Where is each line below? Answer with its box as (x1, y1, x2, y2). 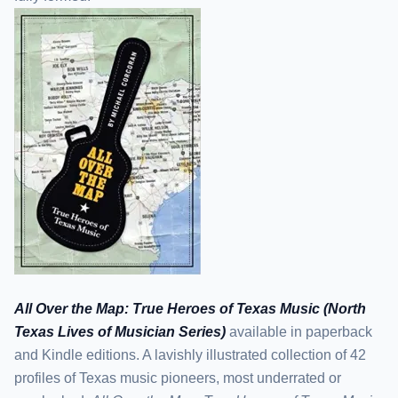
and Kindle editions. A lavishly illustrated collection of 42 (14, 346, 366, 362)
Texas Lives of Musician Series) (14, 323, 226, 339)
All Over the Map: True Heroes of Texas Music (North (14, 300, 366, 316)
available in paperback (226, 323, 372, 339)
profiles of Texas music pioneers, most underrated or (14, 370, 341, 386)
